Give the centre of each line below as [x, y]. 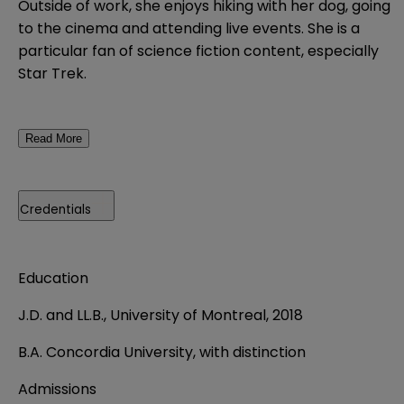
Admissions [57, 389]
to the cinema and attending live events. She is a [189, 28]
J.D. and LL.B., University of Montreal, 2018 [161, 315]
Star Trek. [52, 73]
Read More [54, 138]
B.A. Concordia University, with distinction [162, 352]
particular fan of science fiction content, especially [198, 50]
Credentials [55, 209]
